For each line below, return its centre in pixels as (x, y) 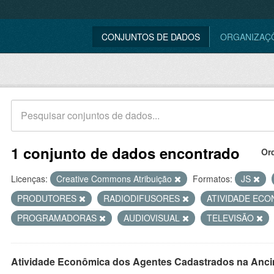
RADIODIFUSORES (143, 198)
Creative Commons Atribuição (115, 179)
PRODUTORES (48, 198)
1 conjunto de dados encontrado (125, 153)
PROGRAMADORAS (58, 218)
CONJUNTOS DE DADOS (151, 37)
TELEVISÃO (231, 218)
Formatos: (213, 179)
